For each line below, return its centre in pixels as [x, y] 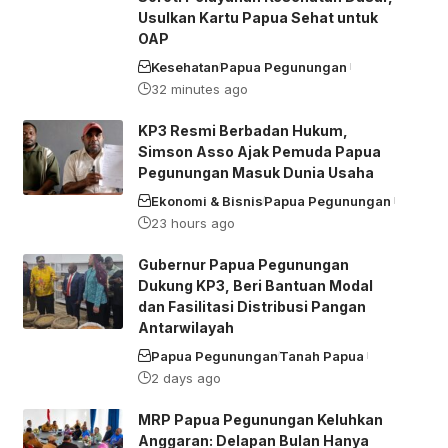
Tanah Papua [321, 355]
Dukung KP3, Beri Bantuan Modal [255, 285]
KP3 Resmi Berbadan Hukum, [242, 130]
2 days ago [185, 377]
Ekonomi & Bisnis [206, 200]
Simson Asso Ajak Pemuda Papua [259, 151]
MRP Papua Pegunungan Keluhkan [260, 419]
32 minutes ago [199, 88]
